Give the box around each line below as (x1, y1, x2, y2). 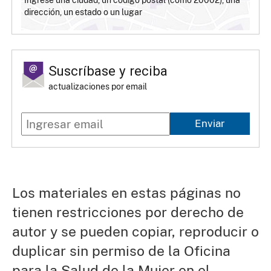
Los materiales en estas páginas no (12, 184, 241, 201)
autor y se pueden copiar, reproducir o (12, 223, 259, 240)
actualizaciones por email (48, 81, 148, 91)
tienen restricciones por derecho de (12, 203, 244, 220)
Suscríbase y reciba (48, 62, 168, 79)
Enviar (194, 117, 225, 130)
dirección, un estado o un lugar (24, 7, 143, 17)
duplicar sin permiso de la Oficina (12, 242, 230, 259)
